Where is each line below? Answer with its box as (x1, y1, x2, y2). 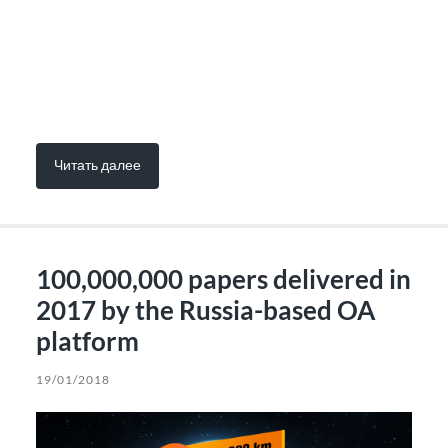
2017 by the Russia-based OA (35, 294, 375, 327)
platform (35, 325, 139, 358)
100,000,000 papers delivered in (35, 263, 411, 296)
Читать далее (53, 155, 141, 173)
